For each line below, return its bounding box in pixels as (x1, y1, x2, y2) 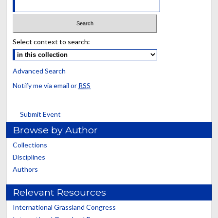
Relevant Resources (13, 186, 107, 198)
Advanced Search (13, 66, 66, 75)
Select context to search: (13, 37, 91, 46)
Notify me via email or (13, 81, 79, 90)
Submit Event (20, 109, 61, 118)
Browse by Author (13, 124, 98, 136)
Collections (13, 140, 48, 149)
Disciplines (13, 152, 46, 161)
